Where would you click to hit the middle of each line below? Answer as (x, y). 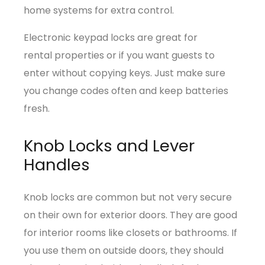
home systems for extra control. (99, 10)
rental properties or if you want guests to (119, 55)
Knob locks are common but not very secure (128, 197)
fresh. (37, 108)
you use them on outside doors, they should (124, 250)
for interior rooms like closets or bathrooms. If (130, 232)
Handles (57, 164)
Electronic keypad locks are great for (111, 37)
